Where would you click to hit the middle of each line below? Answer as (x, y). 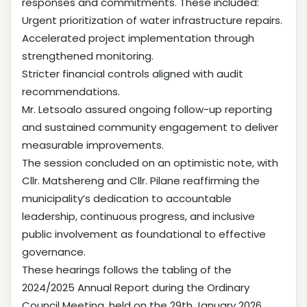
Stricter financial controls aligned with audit (133, 73)
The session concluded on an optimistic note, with (150, 162)
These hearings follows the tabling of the (127, 269)
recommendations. (71, 91)
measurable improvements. (93, 145)
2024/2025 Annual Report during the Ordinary (136, 287)
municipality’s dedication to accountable (127, 198)
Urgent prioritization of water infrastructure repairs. (152, 20)
